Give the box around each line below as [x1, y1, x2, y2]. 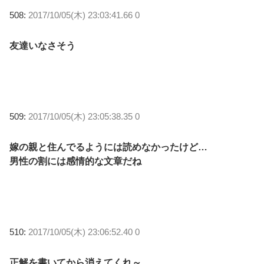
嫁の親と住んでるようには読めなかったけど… [9, 142, 207, 152]
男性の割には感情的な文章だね [9, 156, 141, 166]
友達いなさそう [9, 41, 75, 51]
